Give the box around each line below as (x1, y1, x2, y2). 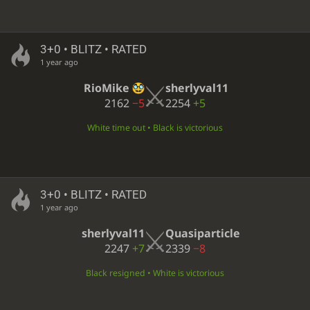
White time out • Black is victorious (87, 122, 223, 134)
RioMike (83, 80, 129, 96)
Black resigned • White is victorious (86, 266, 224, 279)
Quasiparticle (165, 225, 240, 241)
